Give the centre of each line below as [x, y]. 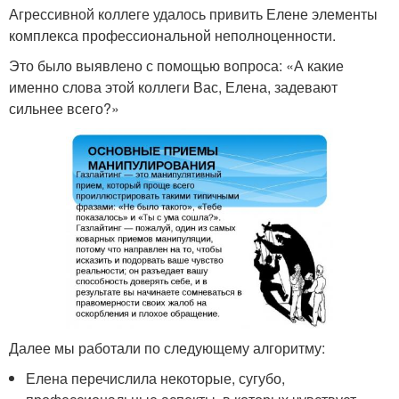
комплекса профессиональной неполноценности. [172, 36]
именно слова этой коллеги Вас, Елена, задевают [173, 87]
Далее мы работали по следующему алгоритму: [167, 348]
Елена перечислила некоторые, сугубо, [156, 379]
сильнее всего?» [64, 109]
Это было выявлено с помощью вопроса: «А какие [176, 66]
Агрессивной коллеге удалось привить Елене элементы [193, 14]
